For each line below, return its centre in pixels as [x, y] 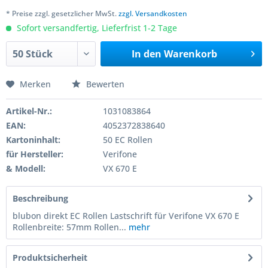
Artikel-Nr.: [29, 111]
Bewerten [104, 84]
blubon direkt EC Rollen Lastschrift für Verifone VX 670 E [126, 216]
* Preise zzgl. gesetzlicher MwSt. [62, 13]
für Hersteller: [35, 154]
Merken [35, 84]
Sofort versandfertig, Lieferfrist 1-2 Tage [96, 28]
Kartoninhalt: [33, 140]
